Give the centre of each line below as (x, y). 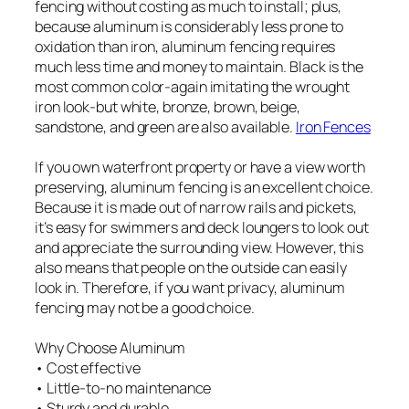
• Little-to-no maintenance (123, 388)
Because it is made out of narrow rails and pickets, (196, 208)
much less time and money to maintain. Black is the (199, 67)
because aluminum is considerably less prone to (189, 27)
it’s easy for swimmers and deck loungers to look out (202, 228)
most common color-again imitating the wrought (192, 87)
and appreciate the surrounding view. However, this (199, 248)
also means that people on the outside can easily (191, 268)
